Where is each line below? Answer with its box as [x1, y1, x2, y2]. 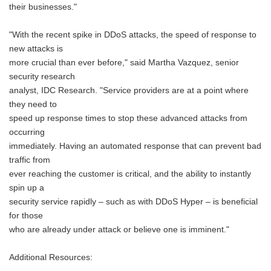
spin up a [9, 183, 44, 192]
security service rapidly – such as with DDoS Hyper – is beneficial [9, 197, 258, 206]
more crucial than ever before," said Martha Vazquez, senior [9, 58, 239, 67]
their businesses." [9, 2, 77, 11]
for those [9, 211, 43, 220]
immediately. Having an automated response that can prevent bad [9, 142, 261, 151]
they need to [9, 100, 57, 109]
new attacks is [9, 44, 63, 53]
